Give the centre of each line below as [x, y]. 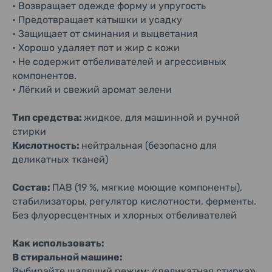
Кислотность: [47, 145]
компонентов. [46, 76]
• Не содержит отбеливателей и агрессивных [119, 62]
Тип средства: [48, 117]
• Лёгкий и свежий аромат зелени [92, 90]
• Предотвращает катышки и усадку [97, 20]
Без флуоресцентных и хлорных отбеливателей [124, 215]
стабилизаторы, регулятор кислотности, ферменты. [134, 201]
